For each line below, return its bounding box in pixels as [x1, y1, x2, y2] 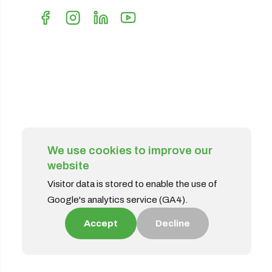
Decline [155, 217, 190, 228]
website [47, 159, 89, 172]
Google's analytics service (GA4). [47, 194, 188, 205]
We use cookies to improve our [47, 144, 212, 157]
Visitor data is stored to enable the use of [47, 178, 217, 189]
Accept [83, 217, 118, 228]
